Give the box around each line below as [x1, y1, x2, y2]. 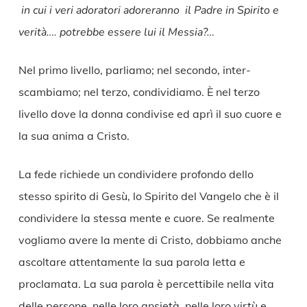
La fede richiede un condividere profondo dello [18, 167, 254, 182]
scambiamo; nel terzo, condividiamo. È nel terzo [18, 85, 260, 99]
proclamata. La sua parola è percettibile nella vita [18, 277, 274, 291]
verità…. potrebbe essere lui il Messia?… [18, 25, 217, 40]
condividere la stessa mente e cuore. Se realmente [18, 211, 275, 225]
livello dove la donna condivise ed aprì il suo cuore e [18, 107, 282, 121]
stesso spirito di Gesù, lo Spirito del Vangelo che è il [18, 189, 279, 204]
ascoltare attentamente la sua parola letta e [18, 255, 245, 269]
